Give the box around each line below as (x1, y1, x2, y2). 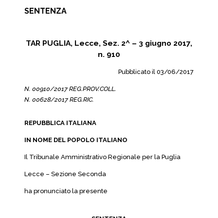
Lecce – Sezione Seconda (24, 170, 106, 178)
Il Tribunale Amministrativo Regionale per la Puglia (24, 153, 181, 161)
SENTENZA (24, 6, 67, 16)
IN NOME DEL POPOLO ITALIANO (24, 136, 127, 144)
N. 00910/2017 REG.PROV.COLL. (24, 85, 116, 92)
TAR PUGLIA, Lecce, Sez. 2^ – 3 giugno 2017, (26, 38, 192, 48)
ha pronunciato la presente (24, 187, 108, 195)
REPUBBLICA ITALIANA (24, 119, 96, 127)
